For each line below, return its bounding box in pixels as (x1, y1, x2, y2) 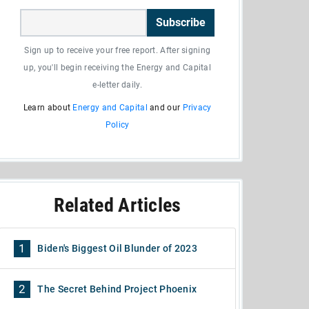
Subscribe (156, 16, 206, 29)
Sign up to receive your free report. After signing (24, 46, 211, 55)
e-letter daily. (92, 80, 142, 90)
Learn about (23, 103, 73, 112)
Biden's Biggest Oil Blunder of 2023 (37, 243, 197, 254)
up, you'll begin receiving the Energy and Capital (23, 63, 212, 72)
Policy (105, 120, 130, 130)
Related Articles (53, 194, 181, 217)
